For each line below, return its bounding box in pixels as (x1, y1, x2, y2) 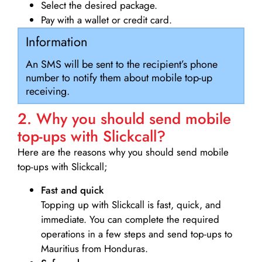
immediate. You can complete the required (41, 212, 219, 226)
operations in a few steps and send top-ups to (41, 226, 232, 241)
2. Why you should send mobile (18, 108, 231, 130)
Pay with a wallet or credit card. (41, 13, 172, 27)
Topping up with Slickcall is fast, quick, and (41, 197, 221, 212)
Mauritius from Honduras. (41, 241, 148, 256)
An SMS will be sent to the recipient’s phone (25, 57, 218, 73)
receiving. (25, 84, 70, 99)
